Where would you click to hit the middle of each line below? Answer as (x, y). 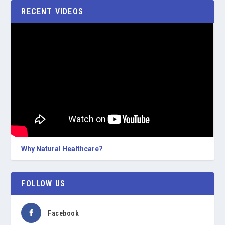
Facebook (64, 213)
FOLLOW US (43, 183)
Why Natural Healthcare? (62, 148)
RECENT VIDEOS (52, 11)
